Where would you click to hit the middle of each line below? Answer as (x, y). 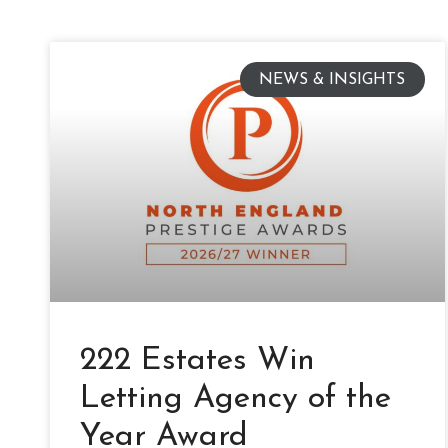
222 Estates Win (197, 361)
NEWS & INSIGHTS (332, 79)
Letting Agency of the (235, 399)
